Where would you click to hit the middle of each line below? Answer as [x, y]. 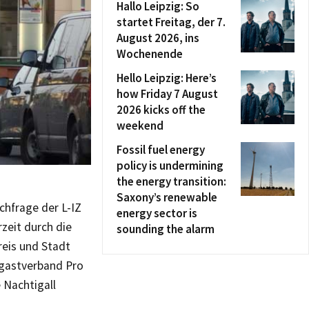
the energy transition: [171, 181]
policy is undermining [170, 166]
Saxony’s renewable [167, 197]
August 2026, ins [158, 38]
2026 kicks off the [161, 110]
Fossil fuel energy [161, 150]
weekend [140, 126]
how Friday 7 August [167, 94]
